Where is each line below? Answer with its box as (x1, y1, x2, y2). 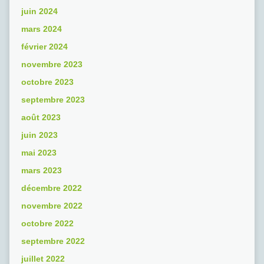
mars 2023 (21, 166, 62, 176)
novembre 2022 (21, 201, 82, 211)
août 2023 (21, 113, 61, 123)
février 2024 (21, 42, 68, 52)
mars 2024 (21, 24, 62, 34)
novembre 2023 (21, 60, 82, 70)
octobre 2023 (21, 77, 74, 87)
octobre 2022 (21, 219, 74, 229)
